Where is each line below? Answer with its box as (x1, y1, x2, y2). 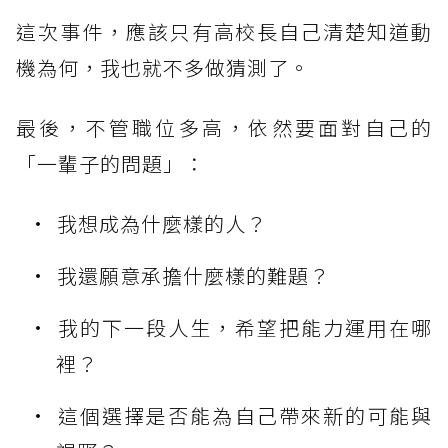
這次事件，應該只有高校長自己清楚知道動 (16, 16, 432, 46)
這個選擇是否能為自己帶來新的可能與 (57, 400, 432, 430)
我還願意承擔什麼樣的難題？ (57, 260, 330, 290)
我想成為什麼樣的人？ (57, 208, 267, 238)
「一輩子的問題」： (16, 148, 205, 178)
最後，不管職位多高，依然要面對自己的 (16, 112, 432, 142)
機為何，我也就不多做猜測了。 (16, 52, 310, 82)
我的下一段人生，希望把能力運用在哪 (57, 312, 432, 342)
